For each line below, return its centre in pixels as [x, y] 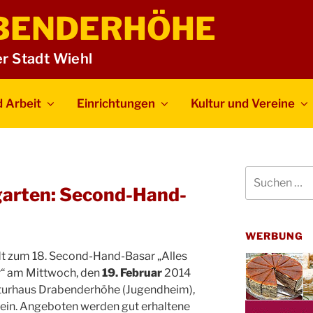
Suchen [262, 173]
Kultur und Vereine [243, 103]
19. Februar [132, 273]
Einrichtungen [116, 103]
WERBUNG [274, 235]
